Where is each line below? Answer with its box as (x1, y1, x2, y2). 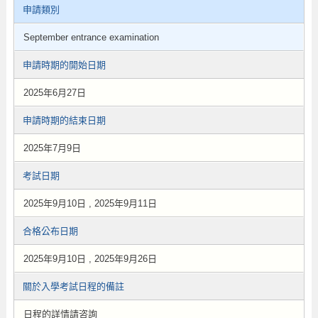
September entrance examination (23, 32, 159, 43)
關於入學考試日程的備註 (22, 281, 124, 292)
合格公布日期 (22, 226, 78, 236)
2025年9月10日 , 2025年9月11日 (23, 198, 157, 209)
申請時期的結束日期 (22, 115, 106, 126)
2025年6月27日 (23, 87, 86, 98)
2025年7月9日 (23, 143, 81, 153)
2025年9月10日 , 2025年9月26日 (23, 253, 157, 264)
